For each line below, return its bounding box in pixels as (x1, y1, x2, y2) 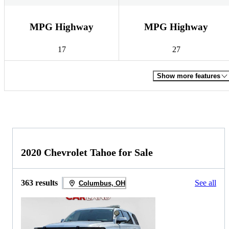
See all (195, 178, 216, 188)
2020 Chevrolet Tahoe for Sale (21, 147, 153, 158)
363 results (21, 178, 58, 188)
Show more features (157, 72, 220, 80)
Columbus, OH (78, 179, 125, 187)
